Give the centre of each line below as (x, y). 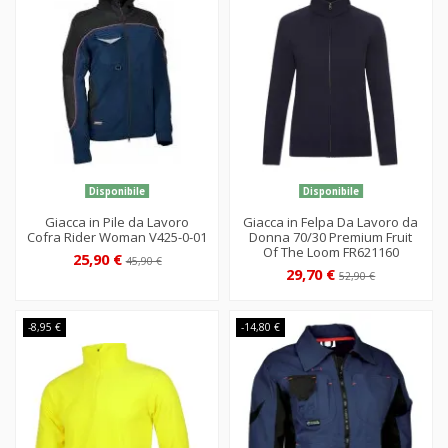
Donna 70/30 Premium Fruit (331, 236)
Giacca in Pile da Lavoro (117, 221)
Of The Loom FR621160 (330, 251)
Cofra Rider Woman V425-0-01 (117, 236)
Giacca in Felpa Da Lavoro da (331, 221)
